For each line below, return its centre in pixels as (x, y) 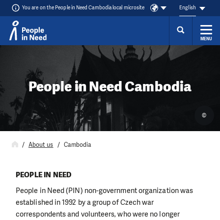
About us (41, 145)
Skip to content (33, 53)
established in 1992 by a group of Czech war (85, 202)
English (188, 8)
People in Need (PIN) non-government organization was (105, 190)
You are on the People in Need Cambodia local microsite (83, 8)
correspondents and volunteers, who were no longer (98, 214)
